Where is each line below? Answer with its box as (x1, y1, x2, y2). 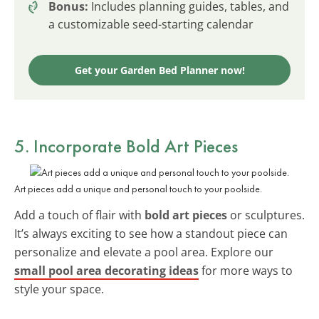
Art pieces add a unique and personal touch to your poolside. (14, 182, 262, 195)
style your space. (14, 281, 104, 297)
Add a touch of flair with (14, 206, 145, 223)
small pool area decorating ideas (14, 262, 199, 278)
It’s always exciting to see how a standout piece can (14, 225, 288, 241)
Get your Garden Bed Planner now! (74, 63, 245, 77)
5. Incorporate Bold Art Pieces (14, 133, 238, 158)
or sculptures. (227, 206, 305, 223)
